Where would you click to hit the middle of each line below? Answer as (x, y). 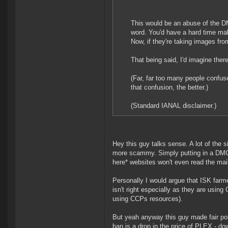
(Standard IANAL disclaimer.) (174, 106)
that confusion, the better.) (169, 88)
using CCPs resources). (148, 199)
